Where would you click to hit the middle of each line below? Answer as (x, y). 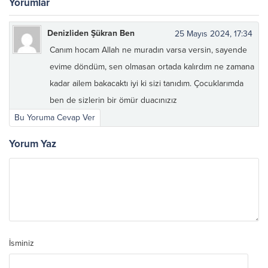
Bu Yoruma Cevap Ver (55, 118)
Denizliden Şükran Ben (91, 33)
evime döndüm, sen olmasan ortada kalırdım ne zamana (152, 67)
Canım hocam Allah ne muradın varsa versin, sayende (148, 50)
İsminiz (22, 243)
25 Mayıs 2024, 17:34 (214, 34)
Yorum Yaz (33, 144)
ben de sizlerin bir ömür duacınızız (113, 100)
